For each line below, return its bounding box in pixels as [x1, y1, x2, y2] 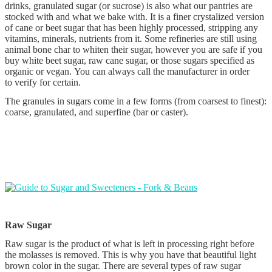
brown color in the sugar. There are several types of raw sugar [5, 260, 241, 271]
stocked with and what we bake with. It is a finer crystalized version [5, 11, 264, 22]
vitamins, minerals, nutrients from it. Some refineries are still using [5, 33, 257, 44]
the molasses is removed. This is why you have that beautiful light [5, 249, 256, 260]
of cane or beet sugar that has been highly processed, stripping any [5, 22, 258, 33]
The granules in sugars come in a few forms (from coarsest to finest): [5, 95, 267, 106]
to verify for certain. [5, 76, 81, 87]
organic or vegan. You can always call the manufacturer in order [5, 66, 250, 76]
